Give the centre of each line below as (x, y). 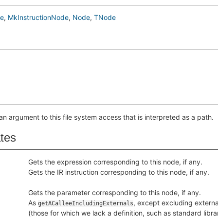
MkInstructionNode (38, 17)
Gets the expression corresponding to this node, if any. (115, 162)
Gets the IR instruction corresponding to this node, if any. (119, 172)
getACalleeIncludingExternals (86, 203)
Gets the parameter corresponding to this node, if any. (115, 192)
